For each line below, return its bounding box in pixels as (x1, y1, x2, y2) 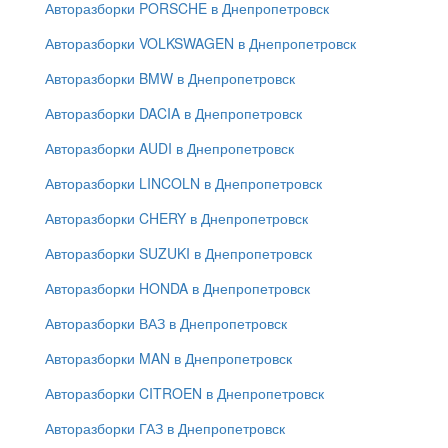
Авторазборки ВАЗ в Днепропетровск (45, 313, 287, 334)
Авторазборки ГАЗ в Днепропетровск (45, 418, 285, 439)
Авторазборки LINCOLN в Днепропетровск (45, 173, 322, 194)
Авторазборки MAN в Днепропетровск (45, 348, 292, 369)
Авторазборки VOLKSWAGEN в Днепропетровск (45, 33, 356, 54)
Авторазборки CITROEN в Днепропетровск (45, 383, 324, 404)
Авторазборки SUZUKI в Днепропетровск (45, 243, 312, 264)
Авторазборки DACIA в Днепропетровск (45, 103, 302, 124)
